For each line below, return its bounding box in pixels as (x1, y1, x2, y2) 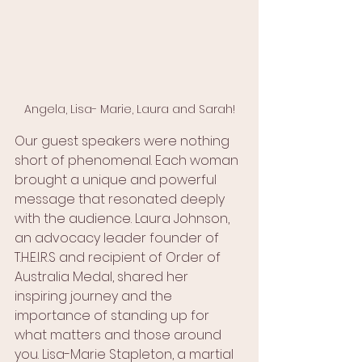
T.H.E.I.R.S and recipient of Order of (15, 248, 224, 267)
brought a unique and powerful (15, 170, 220, 190)
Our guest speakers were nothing (15, 132, 233, 151)
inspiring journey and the (15, 287, 175, 306)
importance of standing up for (15, 306, 213, 326)
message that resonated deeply (15, 190, 228, 209)
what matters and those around (15, 326, 225, 345)
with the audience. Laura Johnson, (15, 209, 233, 229)
